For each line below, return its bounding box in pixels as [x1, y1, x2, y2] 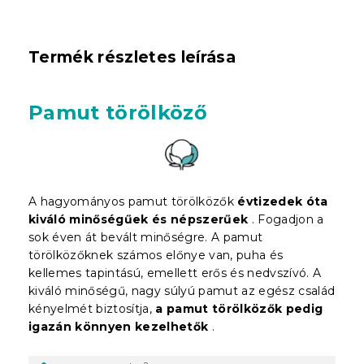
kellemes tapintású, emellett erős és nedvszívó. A [28, 265, 322, 280]
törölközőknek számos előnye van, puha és [28, 247, 284, 262]
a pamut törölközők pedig [155, 301, 323, 316]
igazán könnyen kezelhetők [28, 318, 209, 334]
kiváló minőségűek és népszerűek [28, 211, 249, 227]
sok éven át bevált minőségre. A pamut [28, 229, 263, 245]
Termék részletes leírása [28, 47, 236, 67]
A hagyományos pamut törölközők [28, 193, 234, 209]
